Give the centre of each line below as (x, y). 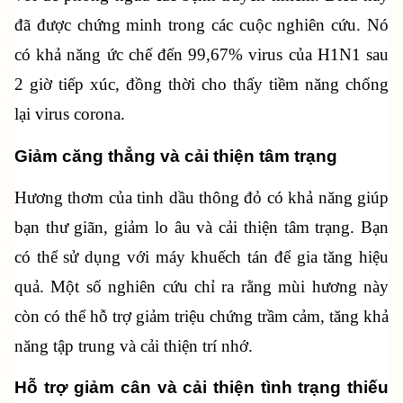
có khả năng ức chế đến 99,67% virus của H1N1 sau (201, 55)
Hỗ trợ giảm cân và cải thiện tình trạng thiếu (201, 388)
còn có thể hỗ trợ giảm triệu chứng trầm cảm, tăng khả (201, 316)
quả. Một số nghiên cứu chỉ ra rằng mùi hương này (201, 286)
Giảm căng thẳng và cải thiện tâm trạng (176, 156)
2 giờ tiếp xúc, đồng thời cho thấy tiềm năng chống (201, 85)
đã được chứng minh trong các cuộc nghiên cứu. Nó (201, 25)
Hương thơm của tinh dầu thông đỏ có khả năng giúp (201, 197)
